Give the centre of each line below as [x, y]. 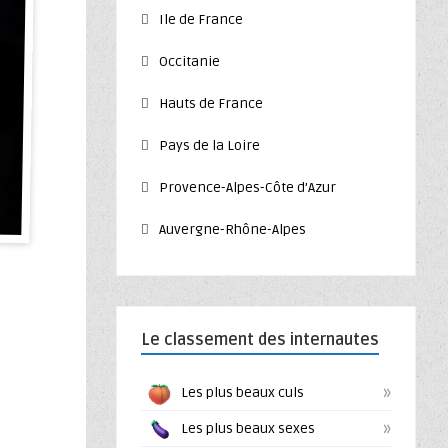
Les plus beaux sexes [248, 428]
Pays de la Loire [209, 145]
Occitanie [189, 61]
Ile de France [201, 19]
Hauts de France [211, 103]
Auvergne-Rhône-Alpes [232, 229]
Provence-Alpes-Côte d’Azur [247, 187]
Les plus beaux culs [242, 392]
